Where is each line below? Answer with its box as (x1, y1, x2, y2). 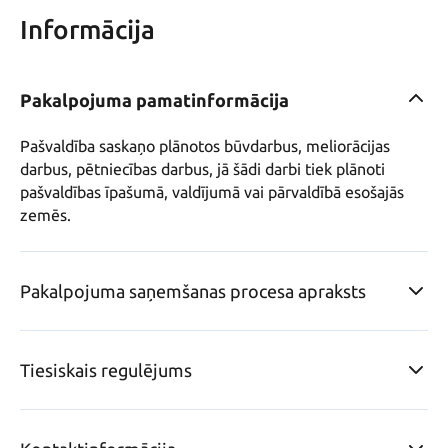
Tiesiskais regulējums (20, 360, 192, 381)
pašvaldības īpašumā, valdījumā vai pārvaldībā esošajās (20, 183, 404, 202)
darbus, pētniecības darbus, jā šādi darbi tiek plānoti (20, 160, 385, 179)
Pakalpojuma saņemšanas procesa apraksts (20, 281, 366, 302)
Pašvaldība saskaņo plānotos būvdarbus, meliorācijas (20, 137, 390, 156)
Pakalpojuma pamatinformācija (20, 90, 289, 111)
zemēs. (20, 206, 71, 225)
